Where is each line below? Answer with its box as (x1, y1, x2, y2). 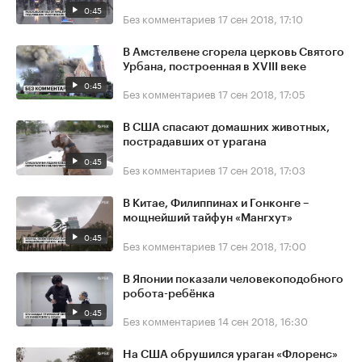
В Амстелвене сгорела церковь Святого (123, 46, 344, 58)
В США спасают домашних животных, (123, 122, 330, 134)
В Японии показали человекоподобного (123, 273, 343, 285)
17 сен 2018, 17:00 (218, 236, 306, 253)
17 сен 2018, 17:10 (218, 9, 303, 26)
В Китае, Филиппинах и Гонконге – (123, 197, 309, 209)
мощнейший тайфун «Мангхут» (123, 212, 293, 224)
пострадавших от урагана (123, 137, 267, 149)
